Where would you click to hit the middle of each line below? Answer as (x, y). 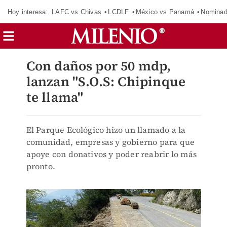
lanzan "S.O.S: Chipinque (106, 82)
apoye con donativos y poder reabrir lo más (111, 154)
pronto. (41, 166)
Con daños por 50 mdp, (99, 66)
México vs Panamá (165, 12)
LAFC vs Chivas (77, 12)
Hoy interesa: (28, 12)
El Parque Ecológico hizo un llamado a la (106, 130)
